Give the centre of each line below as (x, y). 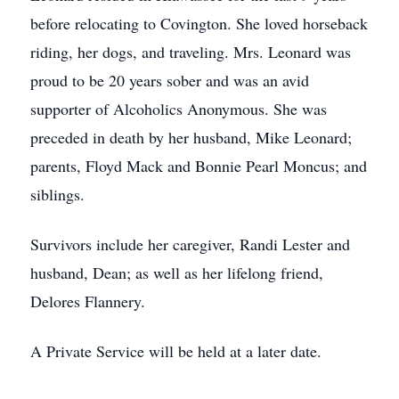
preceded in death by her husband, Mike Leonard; (191, 137)
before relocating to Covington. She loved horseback (199, 23)
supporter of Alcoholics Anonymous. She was (179, 109)
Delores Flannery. (88, 301)
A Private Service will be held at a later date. (176, 351)
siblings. (57, 194)
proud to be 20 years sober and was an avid (170, 80)
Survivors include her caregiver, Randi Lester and (190, 244)
